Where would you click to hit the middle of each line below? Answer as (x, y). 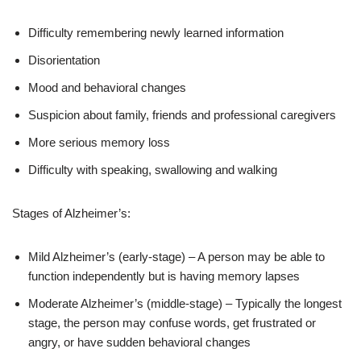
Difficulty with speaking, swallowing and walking (153, 170)
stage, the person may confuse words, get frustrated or (172, 323)
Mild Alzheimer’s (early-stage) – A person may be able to (176, 257)
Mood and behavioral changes (107, 87)
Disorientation (64, 60)
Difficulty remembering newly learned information (156, 33)
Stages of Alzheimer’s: (71, 213)
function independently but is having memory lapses (164, 276)
